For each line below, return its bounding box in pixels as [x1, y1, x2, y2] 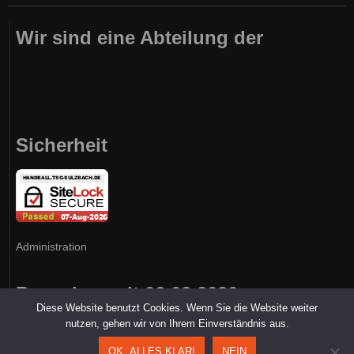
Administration [16, 239, 87, 253]
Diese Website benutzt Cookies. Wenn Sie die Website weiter [36, 302, 318, 314]
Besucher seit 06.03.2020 [16, 282, 238, 304]
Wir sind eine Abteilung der [16, 27, 263, 49]
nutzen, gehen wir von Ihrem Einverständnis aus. [65, 318, 289, 330]
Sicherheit [16, 134, 107, 156]
